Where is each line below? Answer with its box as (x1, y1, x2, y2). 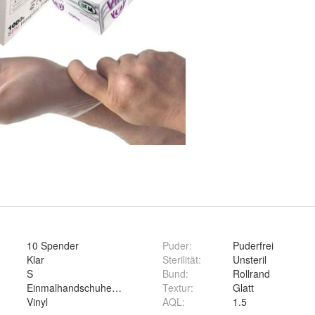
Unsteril (233, 252, 266, 266)
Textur (162, 281, 191, 295)
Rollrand (233, 266, 270, 281)
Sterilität (162, 252, 198, 266)
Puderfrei (233, 238, 274, 252)
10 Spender (27, 238, 79, 252)
